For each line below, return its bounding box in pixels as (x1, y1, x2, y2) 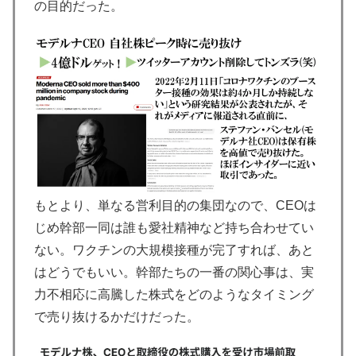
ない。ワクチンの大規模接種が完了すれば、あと (34, 243, 314, 257)
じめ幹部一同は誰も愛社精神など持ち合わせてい (34, 221, 314, 235)
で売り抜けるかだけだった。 (34, 310, 199, 324)
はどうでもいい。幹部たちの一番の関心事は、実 (34, 265, 314, 280)
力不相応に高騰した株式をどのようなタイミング (34, 288, 314, 302)
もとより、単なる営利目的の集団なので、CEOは (34, 199, 316, 213)
